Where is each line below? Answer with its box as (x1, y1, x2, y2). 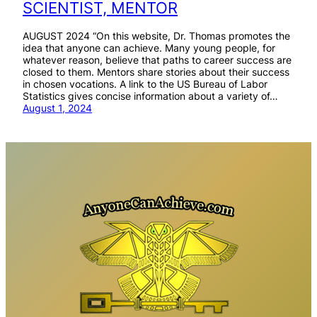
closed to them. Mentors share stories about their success (23, 65, 289, 78)
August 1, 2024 (23, 101, 92, 114)
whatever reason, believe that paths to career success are (23, 53, 292, 66)
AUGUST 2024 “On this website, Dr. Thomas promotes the (23, 29, 290, 42)
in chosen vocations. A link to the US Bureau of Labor (23, 77, 267, 90)
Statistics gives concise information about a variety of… (23, 89, 278, 102)
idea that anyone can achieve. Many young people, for (23, 41, 275, 54)
